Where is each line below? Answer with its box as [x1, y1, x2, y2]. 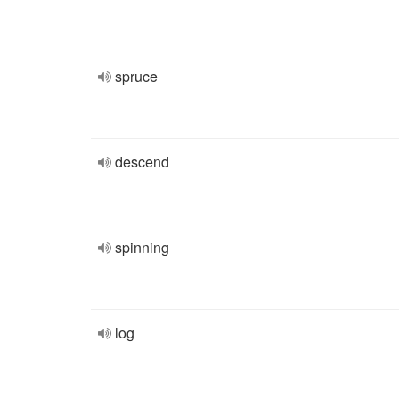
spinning [115, 237, 169, 257]
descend [115, 151, 169, 172]
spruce [115, 66, 158, 86]
